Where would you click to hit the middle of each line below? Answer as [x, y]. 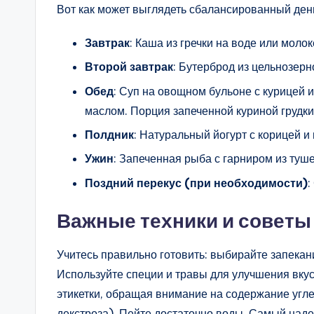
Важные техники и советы [184, 220]
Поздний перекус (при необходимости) [196, 183]
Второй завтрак [129, 67]
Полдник [109, 135]
